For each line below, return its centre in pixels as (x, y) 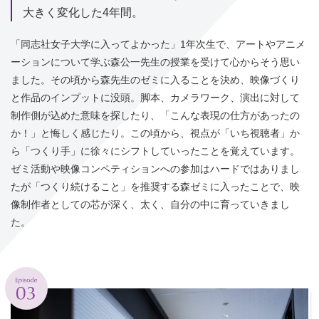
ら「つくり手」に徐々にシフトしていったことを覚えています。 (155, 151)
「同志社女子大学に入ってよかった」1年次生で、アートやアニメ (158, 44)
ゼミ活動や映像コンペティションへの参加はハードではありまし (155, 168)
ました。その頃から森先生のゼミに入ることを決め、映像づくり (155, 79)
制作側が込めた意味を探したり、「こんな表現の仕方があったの (155, 115)
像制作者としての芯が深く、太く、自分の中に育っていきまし (150, 204)
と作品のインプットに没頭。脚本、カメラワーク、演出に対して (155, 97)
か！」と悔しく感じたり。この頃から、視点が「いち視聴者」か (155, 133)
